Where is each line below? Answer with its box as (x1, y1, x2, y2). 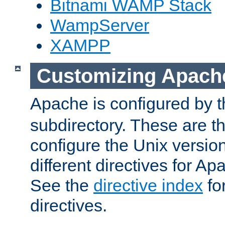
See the (30, 176, 93, 195)
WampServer (50, 16, 149, 35)
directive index (93, 176, 203, 195)
